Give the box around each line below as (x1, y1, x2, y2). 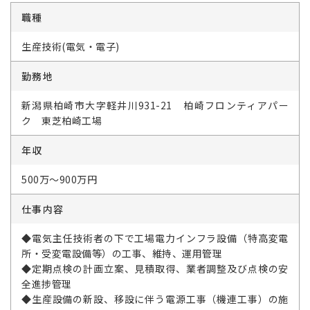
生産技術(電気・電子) (21, 39, 120, 54)
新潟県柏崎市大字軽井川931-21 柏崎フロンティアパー (21, 98, 289, 113)
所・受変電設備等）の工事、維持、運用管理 (21, 246, 222, 261)
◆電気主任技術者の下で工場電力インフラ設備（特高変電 (21, 231, 289, 246)
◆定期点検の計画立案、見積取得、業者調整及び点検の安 (21, 262, 289, 276)
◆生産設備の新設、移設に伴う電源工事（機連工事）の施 (21, 292, 289, 307)
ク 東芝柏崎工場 (21, 113, 102, 128)
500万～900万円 (21, 172, 97, 187)
